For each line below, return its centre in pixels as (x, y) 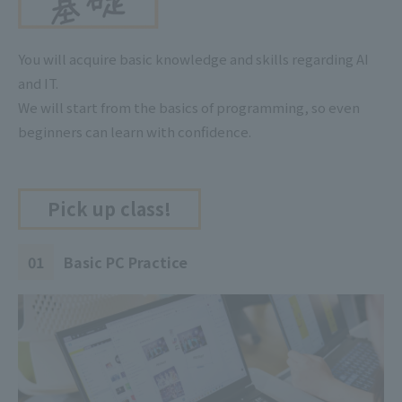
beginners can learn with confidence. (135, 132)
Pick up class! (109, 209)
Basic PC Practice (126, 262)
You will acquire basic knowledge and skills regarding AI (193, 59)
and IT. (38, 83)
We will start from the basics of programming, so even (189, 108)
